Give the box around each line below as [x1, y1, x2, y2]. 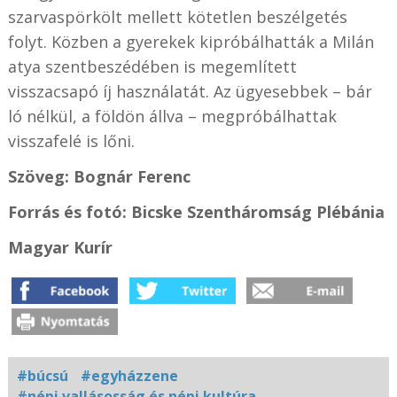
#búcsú [16, 365, 68, 385]
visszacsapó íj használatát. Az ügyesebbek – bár [7, 80, 372, 102]
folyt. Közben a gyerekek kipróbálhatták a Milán [7, 30, 374, 52]
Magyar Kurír [7, 236, 113, 258]
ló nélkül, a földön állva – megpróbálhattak [7, 105, 337, 127]
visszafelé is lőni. [7, 129, 135, 152]
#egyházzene [80, 365, 178, 385]
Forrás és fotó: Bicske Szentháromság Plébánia [7, 200, 385, 222]
